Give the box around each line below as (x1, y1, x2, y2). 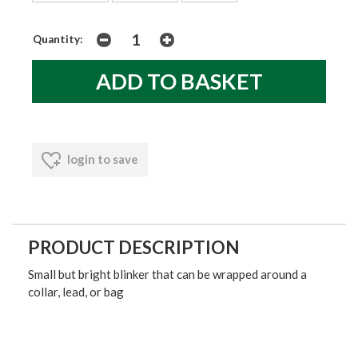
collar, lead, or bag (28, 284, 124, 299)
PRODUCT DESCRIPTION (28, 236, 240, 258)
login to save (65, 151, 138, 166)
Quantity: (33, 32, 83, 46)
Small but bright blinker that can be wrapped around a (28, 266, 307, 281)
